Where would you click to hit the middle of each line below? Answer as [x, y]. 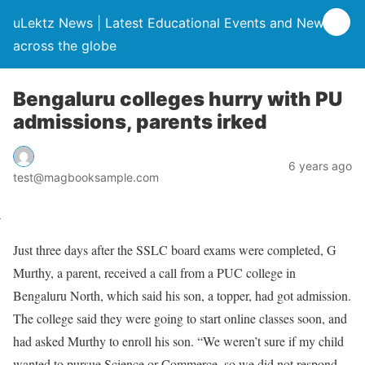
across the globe [65, 46]
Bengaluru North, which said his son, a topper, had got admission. [182, 295]
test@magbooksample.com [86, 177]
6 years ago [320, 165]
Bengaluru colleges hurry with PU [178, 99]
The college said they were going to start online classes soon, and [180, 318]
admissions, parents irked [140, 122]
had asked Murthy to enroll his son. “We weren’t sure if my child [178, 341]
